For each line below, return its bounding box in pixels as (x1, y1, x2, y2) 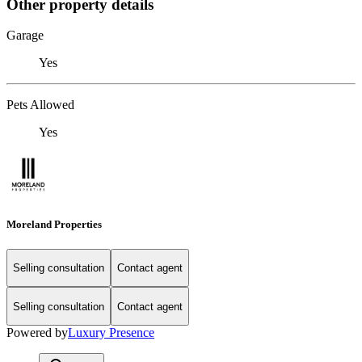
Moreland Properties (6, 217, 102, 230)
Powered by (6, 326, 68, 340)
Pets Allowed (6, 98, 74, 112)
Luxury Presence (68, 326, 154, 340)
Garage (6, 28, 44, 43)
